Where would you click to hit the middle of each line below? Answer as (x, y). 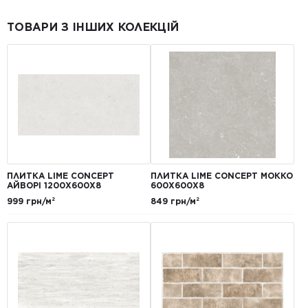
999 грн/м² (31, 201)
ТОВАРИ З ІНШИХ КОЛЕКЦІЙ (93, 27)
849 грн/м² (175, 201)
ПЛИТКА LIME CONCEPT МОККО (222, 176)
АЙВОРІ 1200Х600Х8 (54, 185)
